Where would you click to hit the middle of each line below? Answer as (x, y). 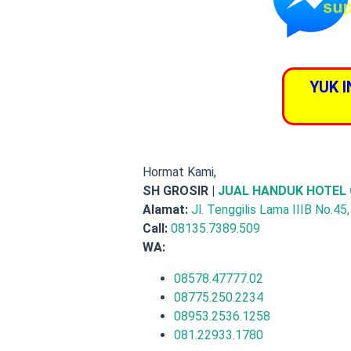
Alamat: (165, 209)
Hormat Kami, (179, 172)
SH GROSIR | (180, 190)
